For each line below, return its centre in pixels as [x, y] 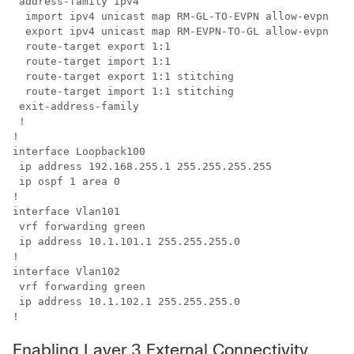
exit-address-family [76, 106]
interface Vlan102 [66, 271]
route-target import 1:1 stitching [123, 91]
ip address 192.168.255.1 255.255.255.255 [142, 166]
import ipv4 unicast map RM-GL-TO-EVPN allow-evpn [171, 16]
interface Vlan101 [66, 211]
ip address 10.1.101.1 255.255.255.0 [126, 241]
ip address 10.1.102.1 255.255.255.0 [126, 301]
